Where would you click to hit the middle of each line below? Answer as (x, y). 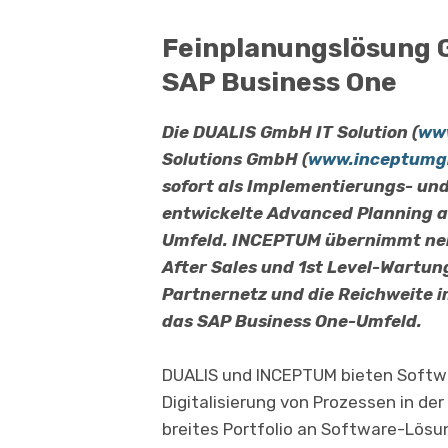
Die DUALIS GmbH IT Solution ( (290, 131)
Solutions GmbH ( (235, 158)
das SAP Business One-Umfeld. (292, 320)
